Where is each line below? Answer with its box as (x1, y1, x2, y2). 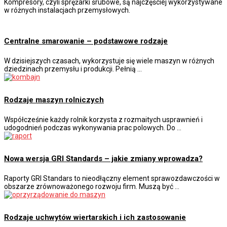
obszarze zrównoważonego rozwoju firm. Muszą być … (4, 182, 179, 191)
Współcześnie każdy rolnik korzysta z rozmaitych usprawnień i (4, 115, 203, 124)
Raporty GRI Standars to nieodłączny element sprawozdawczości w (4, 174, 220, 182)
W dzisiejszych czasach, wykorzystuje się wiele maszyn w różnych (4, 57, 214, 65)
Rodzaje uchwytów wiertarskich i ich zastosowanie (4, 212, 186, 222)
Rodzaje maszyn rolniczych (4, 95, 104, 105)
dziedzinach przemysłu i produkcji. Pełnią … (4, 65, 142, 73)
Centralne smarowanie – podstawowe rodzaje (4, 36, 168, 46)
